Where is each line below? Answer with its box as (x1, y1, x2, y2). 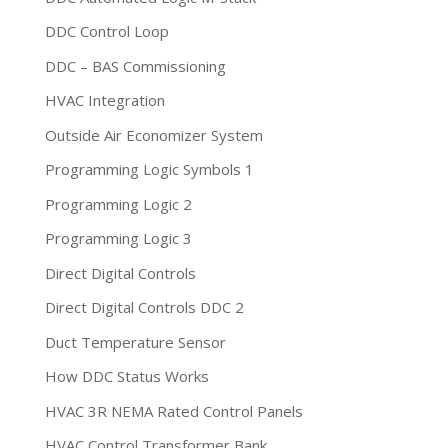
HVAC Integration (44, 90, 165, 111)
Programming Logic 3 (44, 228, 192, 249)
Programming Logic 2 (44, 193, 192, 214)
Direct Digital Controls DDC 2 (44, 297, 244, 318)
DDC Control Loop (44, 21, 169, 42)
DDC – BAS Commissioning (44, 55, 226, 76)
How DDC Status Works (44, 366, 209, 387)
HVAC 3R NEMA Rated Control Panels (44, 400, 303, 421)
